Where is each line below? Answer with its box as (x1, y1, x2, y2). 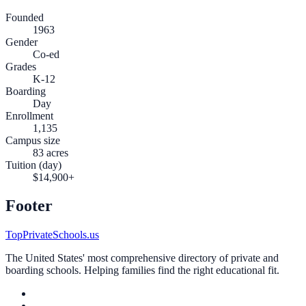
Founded (5, 11, 44, 23)
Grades (5, 60, 36, 72)
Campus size (5, 134, 60, 146)
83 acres (33, 146, 68, 158)
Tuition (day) (5, 158, 61, 171)
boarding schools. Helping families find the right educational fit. (5, 264, 279, 277)
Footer (5, 197, 53, 215)
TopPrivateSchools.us (5, 229, 99, 241)
